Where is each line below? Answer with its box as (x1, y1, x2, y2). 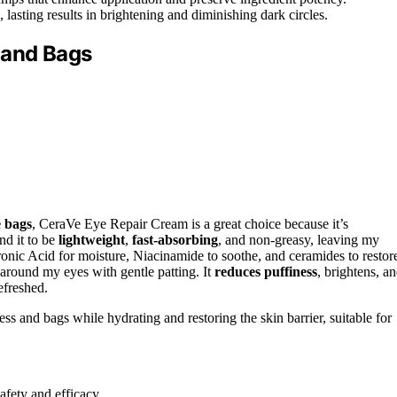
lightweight (58, 231, 125, 247)
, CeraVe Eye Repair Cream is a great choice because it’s (32, 215, 348, 231)
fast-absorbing (132, 231, 218, 247)
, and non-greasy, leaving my (218, 231, 379, 247)
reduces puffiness (214, 263, 317, 279)
